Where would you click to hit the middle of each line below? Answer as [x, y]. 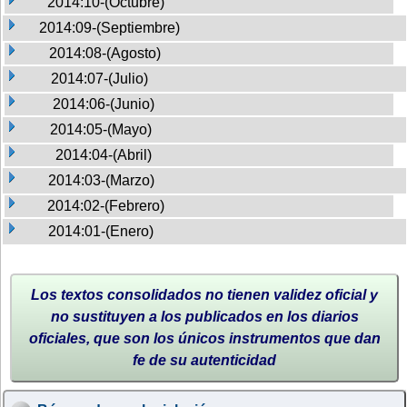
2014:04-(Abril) [104, 154]
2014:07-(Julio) [99, 78]
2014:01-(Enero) [101, 231]
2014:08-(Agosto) [105, 53]
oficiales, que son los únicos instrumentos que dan [204, 338]
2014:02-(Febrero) [106, 205]
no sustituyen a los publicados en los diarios [204, 316]
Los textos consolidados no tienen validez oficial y [204, 294]
